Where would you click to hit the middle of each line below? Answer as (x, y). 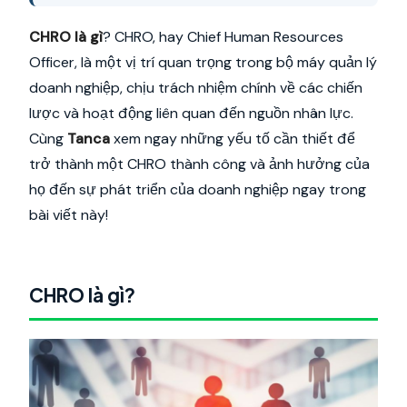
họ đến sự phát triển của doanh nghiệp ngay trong (198, 189)
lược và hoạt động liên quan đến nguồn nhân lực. (191, 113)
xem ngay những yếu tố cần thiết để (233, 139)
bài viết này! (69, 215)
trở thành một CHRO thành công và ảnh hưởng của (199, 164)
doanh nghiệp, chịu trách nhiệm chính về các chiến (196, 88)
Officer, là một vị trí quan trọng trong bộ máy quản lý (203, 62)
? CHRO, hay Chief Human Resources (223, 37)
